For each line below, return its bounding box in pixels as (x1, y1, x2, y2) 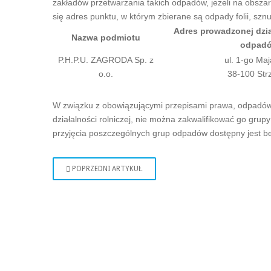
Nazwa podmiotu (71, 33, 140, 42)
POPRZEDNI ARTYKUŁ (72, 165, 143, 173)
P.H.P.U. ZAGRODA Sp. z (58, 55, 154, 65)
